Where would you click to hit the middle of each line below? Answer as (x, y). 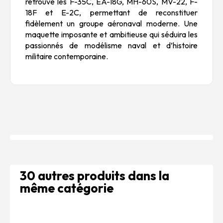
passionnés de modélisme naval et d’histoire (111, 46)
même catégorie (67, 188)
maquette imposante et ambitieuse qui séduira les (111, 35)
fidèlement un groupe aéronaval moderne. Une (111, 24)
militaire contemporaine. (67, 56)
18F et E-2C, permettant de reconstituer (111, 13)
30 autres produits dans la (95, 176)
